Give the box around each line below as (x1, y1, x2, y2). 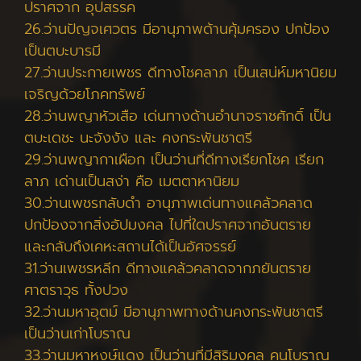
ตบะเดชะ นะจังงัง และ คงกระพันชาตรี (24, 127, 252, 149)
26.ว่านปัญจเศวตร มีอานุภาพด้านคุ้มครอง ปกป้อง (24, 18, 330, 40)
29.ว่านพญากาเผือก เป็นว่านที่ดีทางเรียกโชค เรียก (24, 148, 324, 171)
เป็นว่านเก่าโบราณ (24, 322, 131, 345)
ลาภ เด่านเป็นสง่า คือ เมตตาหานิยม (24, 170, 239, 193)
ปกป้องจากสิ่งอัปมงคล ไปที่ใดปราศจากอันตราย (24, 214, 311, 236)
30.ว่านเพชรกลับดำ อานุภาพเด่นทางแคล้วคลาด (24, 192, 313, 214)
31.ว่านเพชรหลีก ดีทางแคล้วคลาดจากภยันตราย (24, 257, 311, 280)
